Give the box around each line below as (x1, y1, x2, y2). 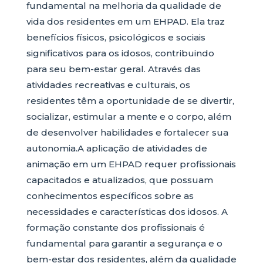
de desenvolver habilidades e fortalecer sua (26, 127, 228, 138)
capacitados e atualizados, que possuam (26, 174, 213, 186)
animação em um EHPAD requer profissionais (26, 159, 236, 170)
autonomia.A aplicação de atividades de (26, 143, 207, 154)
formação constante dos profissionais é (26, 222, 205, 233)
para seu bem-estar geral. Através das (26, 63, 201, 75)
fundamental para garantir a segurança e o (26, 238, 222, 249)
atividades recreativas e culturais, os (26, 79, 190, 90)
